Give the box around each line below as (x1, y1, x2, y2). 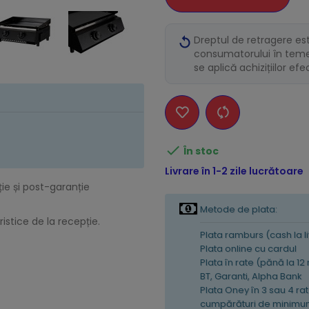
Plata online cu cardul (200, 242, 297, 256)
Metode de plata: (200, 203, 277, 217)
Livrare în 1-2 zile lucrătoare (165, 164, 303, 179)
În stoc (183, 144, 219, 159)
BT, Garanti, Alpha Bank (200, 270, 302, 283)
